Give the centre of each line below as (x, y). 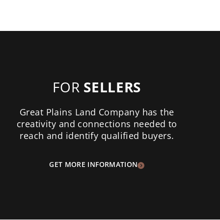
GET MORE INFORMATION (94, 165)
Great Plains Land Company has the (97, 112)
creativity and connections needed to (97, 124)
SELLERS (112, 87)
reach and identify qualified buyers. (97, 136)
